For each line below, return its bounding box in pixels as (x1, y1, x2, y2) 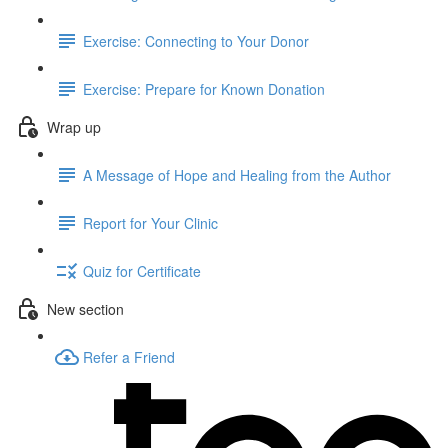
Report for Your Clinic (83, 212, 218, 233)
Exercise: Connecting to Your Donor (83, 30, 309, 51)
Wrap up (47, 116, 101, 137)
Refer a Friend (83, 346, 175, 367)
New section (47, 298, 124, 319)
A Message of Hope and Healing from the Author (83, 164, 391, 185)
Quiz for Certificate (83, 260, 201, 281)
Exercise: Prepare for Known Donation (83, 78, 325, 99)
